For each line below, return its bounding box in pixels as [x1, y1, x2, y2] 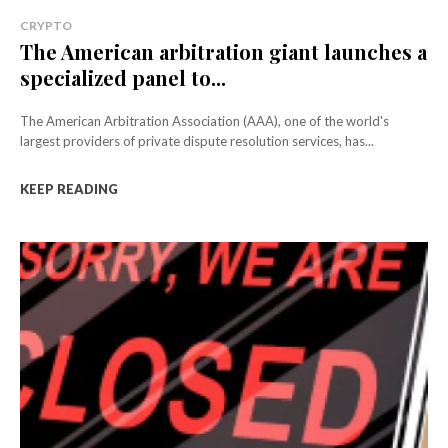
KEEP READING [20, 180, 118, 197]
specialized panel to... [20, 63, 226, 91]
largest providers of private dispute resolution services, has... [20, 132, 374, 149]
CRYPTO [20, 17, 72, 33]
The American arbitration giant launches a [20, 37, 427, 65]
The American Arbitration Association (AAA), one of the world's [20, 112, 389, 129]
